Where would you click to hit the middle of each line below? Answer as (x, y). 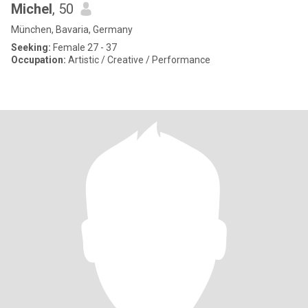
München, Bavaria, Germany (72, 30)
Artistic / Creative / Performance (138, 60)
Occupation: (38, 60)
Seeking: (31, 47)
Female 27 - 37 (84, 47)
